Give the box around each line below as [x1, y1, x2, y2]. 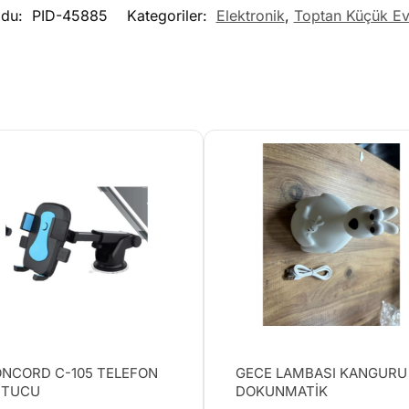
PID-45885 [31, 6, 108, 26]
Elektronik [215, 6, 285, 26]
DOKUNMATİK [236, 383, 329, 401]
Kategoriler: [126, 6, 212, 26]
